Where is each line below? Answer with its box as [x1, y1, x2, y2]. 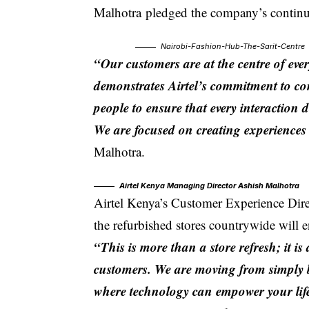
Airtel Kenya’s [94, 193, 168, 211]
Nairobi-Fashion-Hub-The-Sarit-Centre [161, 41, 306, 51]
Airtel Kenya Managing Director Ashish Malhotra [119, 180, 302, 190]
